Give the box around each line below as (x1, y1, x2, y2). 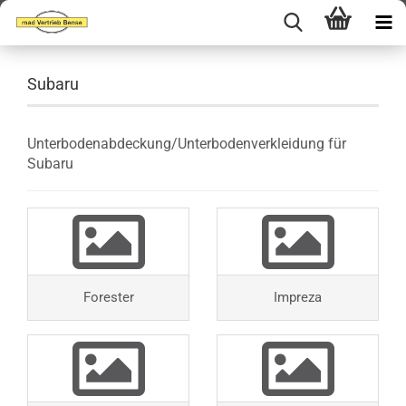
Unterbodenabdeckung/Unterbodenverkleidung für (27, 135, 346, 152)
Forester (82, 289, 134, 305)
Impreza (274, 289, 322, 305)
